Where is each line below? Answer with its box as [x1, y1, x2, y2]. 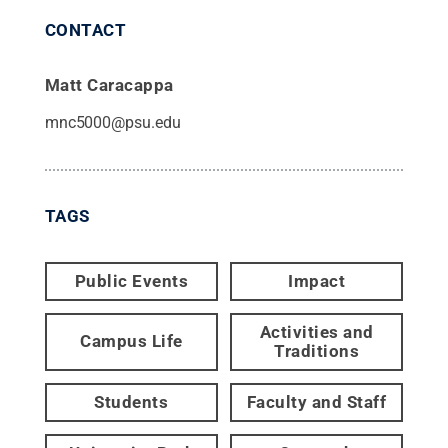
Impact [288, 270, 346, 291]
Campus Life [80, 331, 183, 352]
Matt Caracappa [44, 74, 174, 95]
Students [94, 391, 169, 412]
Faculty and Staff [246, 391, 387, 412]
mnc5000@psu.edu [44, 112, 181, 132]
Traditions [274, 340, 360, 361]
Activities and [259, 321, 374, 342]
